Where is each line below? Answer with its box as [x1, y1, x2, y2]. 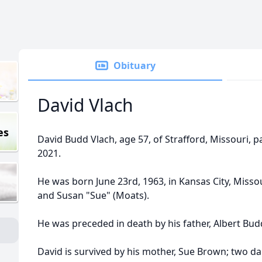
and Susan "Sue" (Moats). [37, 189, 149, 202]
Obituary [113, 59, 156, 72]
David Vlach [37, 93, 133, 117]
